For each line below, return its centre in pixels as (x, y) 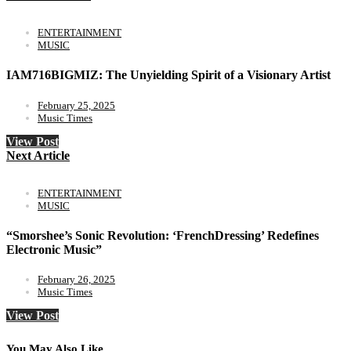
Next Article (38, 155)
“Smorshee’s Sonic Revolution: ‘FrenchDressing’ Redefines (163, 236)
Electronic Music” (54, 250)
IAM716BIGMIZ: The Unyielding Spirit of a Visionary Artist (168, 75)
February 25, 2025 (76, 105)
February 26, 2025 (76, 280)
